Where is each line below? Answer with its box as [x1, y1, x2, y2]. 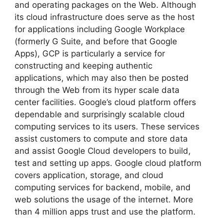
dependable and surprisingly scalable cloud [15, 109, 185, 120]
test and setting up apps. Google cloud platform [15, 158, 201, 168]
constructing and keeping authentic [15, 61, 152, 71]
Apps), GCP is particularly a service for [15, 49, 165, 59]
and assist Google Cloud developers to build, [15, 146, 191, 156]
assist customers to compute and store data [15, 134, 188, 144]
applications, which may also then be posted [15, 73, 189, 83]
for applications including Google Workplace [15, 24, 185, 35]
